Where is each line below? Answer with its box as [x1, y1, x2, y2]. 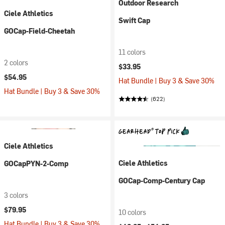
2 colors [4, 58, 28, 67]
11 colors [119, 47, 146, 57]
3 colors [4, 190, 28, 200]
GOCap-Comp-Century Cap [119, 176, 205, 185]
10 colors [119, 207, 146, 217]
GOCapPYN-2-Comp [4, 159, 68, 168]
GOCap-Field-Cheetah [4, 26, 75, 36]
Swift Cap [119, 16, 150, 25]
